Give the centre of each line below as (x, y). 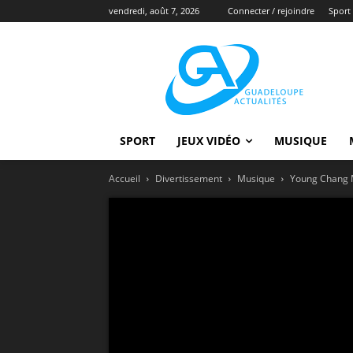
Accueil (124, 178)
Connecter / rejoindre (271, 11)
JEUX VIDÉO (209, 141)
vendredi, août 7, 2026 (154, 11)
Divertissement (189, 178)
